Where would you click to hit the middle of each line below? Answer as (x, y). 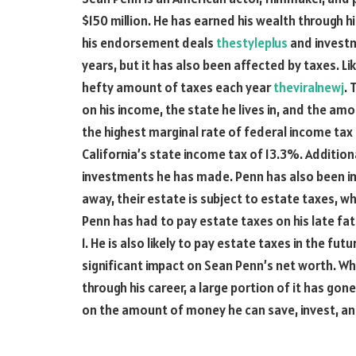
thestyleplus (252, 43)
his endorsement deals (149, 43)
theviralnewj (309, 87)
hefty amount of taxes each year (178, 87)
